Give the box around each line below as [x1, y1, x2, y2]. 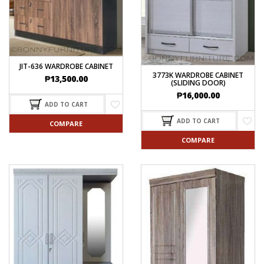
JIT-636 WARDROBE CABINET [19, 61, 113, 72]
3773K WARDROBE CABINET [153, 70, 243, 80]
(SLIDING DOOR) [170, 77, 226, 88]
